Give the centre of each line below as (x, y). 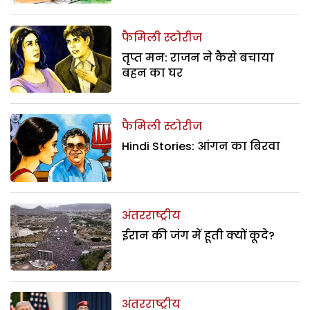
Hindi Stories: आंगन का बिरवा (201, 147)
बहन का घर (153, 73)
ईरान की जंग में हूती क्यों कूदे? (199, 235)
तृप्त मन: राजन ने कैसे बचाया (198, 57)
